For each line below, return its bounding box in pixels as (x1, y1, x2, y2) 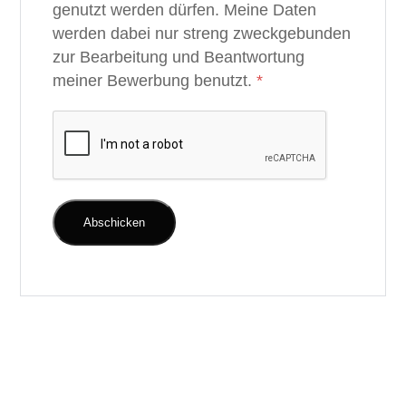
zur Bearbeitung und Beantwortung (53, 48, 305, 66)
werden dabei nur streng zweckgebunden (53, 24, 352, 43)
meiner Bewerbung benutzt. (53, 72, 257, 90)
